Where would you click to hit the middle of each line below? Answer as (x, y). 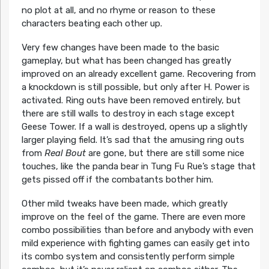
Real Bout (65, 153)
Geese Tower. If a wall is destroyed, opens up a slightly (134, 126)
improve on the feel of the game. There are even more (133, 216)
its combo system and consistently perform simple (128, 256)
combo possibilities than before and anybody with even (137, 230)
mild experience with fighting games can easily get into (135, 243)
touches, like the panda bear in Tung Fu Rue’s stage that (138, 166)
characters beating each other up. (92, 23)
